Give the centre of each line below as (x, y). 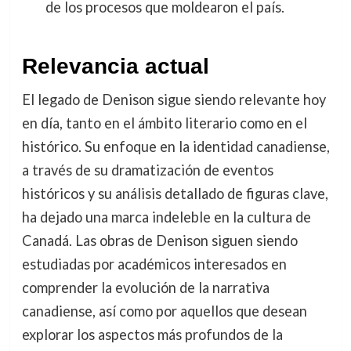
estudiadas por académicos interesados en (154, 264)
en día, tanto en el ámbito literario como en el (164, 123)
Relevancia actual (115, 67)
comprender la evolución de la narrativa (145, 288)
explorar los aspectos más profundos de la (152, 335)
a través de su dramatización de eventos (147, 170)
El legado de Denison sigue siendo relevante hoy (174, 100)
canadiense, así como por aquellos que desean (164, 311)
